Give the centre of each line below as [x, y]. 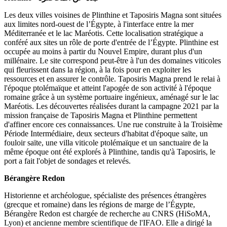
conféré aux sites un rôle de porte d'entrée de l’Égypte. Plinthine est [111, 42]
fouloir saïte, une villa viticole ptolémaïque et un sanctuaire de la [106, 142]
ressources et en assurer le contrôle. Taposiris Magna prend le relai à [112, 79]
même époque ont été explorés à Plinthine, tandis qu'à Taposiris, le [110, 152]
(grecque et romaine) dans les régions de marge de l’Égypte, [100, 204]
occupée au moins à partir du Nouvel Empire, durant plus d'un [103, 51]
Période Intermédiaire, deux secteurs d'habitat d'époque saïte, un [106, 133]
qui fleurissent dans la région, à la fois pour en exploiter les [98, 69]
